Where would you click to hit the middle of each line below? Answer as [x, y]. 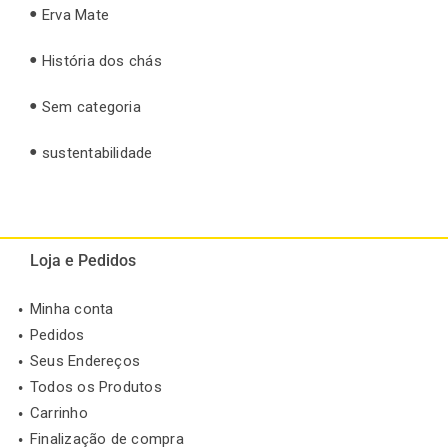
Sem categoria [91, 106]
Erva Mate [76, 14]
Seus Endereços [85, 361]
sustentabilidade [97, 152]
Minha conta [72, 309]
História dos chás [102, 60]
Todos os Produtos [96, 387]
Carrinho [59, 413]
